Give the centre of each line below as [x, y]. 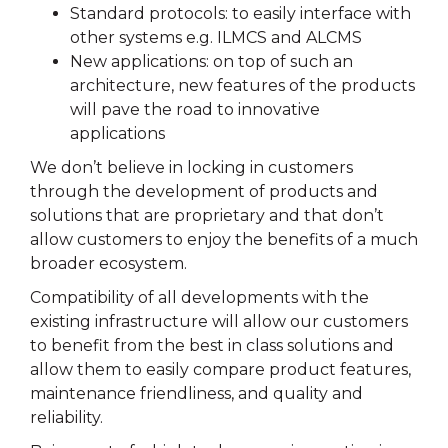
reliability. [66, 417]
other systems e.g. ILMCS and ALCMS [216, 37]
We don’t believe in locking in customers [191, 167]
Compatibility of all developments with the [199, 297]
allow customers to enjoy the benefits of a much [224, 239]
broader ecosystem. [108, 263]
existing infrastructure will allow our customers [219, 321]
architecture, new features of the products [242, 85]
